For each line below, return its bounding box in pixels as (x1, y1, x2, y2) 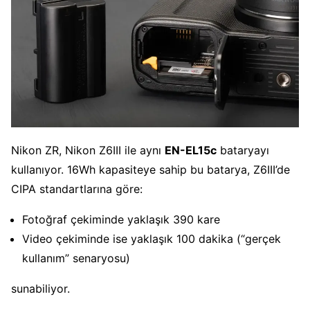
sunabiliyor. (11, 281, 70, 295)
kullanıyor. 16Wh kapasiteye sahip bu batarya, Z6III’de (11, 162, 290, 176)
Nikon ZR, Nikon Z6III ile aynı (11, 143, 165, 157)
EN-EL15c (165, 143, 217, 157)
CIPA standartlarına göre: (11, 181, 143, 196)
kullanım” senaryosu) (22, 250, 130, 265)
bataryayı (217, 143, 269, 157)
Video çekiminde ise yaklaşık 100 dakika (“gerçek (22, 231, 281, 246)
